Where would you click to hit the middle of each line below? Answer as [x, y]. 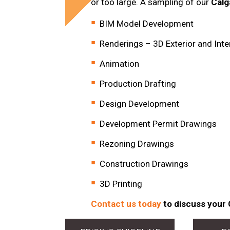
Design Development [139, 103]
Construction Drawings [144, 164]
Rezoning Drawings [137, 143]
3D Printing [121, 184]
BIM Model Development [147, 23]
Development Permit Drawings [158, 123]
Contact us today [126, 204]
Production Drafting [138, 83]
